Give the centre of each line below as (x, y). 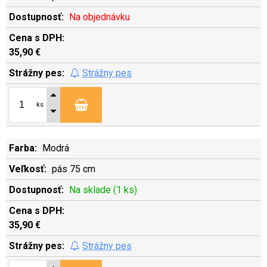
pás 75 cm (74, 169)
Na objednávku (100, 17)
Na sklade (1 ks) (103, 190)
